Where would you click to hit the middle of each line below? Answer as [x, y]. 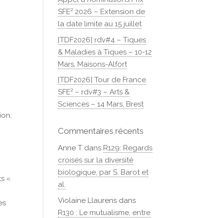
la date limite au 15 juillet [100, 24]
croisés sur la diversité [96, 160]
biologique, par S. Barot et [103, 172]
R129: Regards [128, 148]
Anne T [70, 148]
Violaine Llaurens [88, 200]
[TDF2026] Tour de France [102, 80]
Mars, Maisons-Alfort [93, 64]
